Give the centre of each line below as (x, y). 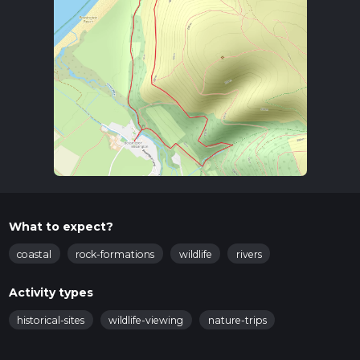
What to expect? (61, 226)
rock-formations (115, 254)
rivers (249, 254)
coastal (34, 254)
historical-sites (51, 320)
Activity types (51, 293)
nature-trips (237, 320)
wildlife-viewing (146, 320)
